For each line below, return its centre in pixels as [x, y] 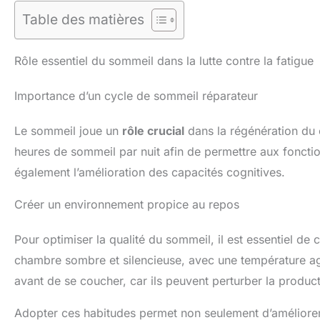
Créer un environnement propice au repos [127, 205]
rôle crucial [153, 131]
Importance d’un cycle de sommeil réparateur [136, 96]
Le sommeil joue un [68, 131]
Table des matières [83, 20]
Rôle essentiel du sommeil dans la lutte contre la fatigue [164, 61]
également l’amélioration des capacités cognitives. [150, 172]
